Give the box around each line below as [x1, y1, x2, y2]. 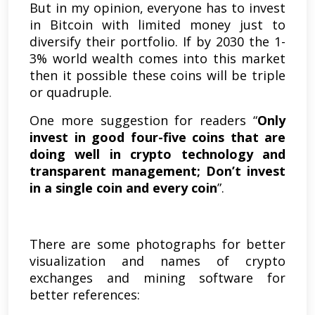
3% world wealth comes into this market [30, 49, 285, 67]
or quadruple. [30, 83, 115, 101]
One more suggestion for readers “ [30, 111, 257, 129]
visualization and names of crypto [30, 252, 285, 269]
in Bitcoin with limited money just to [30, 15, 285, 33]
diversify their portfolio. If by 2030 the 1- [30, 32, 285, 50]
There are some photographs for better [30, 235, 285, 252]
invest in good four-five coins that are [30, 128, 285, 146]
